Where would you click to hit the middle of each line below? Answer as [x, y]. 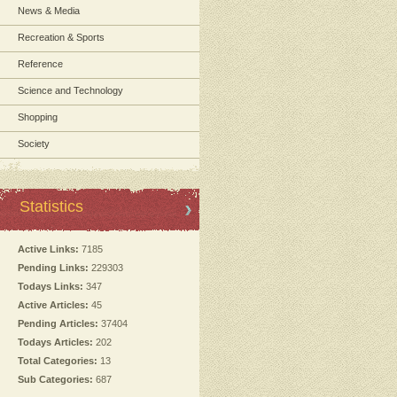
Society [34, 144]
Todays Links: [51, 286]
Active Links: [48, 249]
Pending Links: [53, 268]
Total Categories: [58, 361]
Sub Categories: [55, 379]
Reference [40, 64]
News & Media [49, 11]
